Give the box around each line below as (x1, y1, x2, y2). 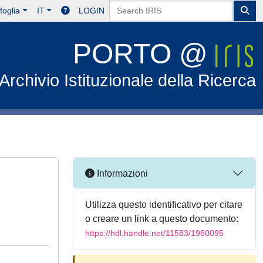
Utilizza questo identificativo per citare (85, 200, 242, 210)
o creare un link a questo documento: (85, 214, 238, 224)
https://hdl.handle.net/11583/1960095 (85, 228, 224, 238)
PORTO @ (73, 38, 216, 69)
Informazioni (95, 168, 148, 178)
